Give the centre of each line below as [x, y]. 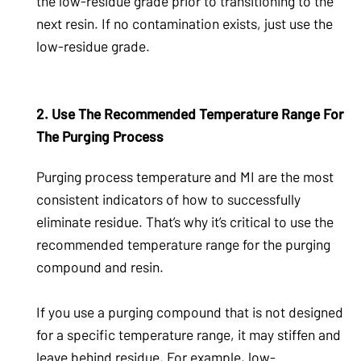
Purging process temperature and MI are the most [185, 177]
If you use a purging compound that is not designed [190, 312]
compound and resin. [100, 267]
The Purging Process [100, 136]
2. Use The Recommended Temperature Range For [190, 113]
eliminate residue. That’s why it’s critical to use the [185, 222]
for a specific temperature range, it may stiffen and [189, 335]
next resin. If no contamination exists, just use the [185, 23]
